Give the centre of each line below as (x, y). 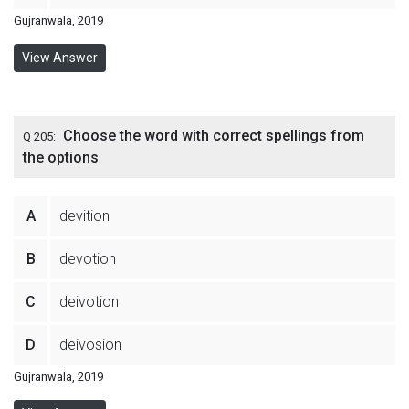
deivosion (90, 345)
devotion (88, 259)
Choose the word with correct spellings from (214, 136)
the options (61, 157)
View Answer (60, 58)
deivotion (89, 302)
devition (84, 216)
